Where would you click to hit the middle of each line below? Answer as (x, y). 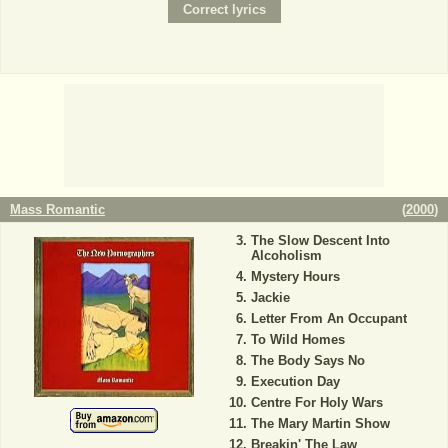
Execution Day (295, 381)
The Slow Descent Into (320, 240)
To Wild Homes (297, 339)
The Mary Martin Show (320, 423)
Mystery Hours (295, 276)
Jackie (270, 297)
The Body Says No (307, 360)
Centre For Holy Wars (316, 402)
